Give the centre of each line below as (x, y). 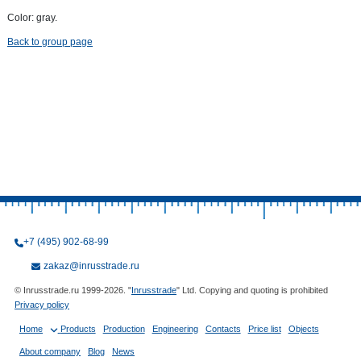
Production (124, 329)
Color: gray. (32, 18)
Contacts (223, 329)
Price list (264, 329)
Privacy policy (42, 305)
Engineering (175, 329)
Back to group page (50, 42)
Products (78, 329)
